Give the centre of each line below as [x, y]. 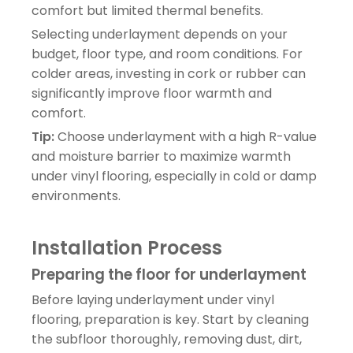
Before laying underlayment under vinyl [153, 299]
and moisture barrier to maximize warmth [161, 156]
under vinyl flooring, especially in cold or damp [174, 176]
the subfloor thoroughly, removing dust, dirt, [167, 339]
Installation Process [127, 247]
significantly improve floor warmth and [152, 93]
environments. [76, 195]
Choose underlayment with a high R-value [186, 136]
